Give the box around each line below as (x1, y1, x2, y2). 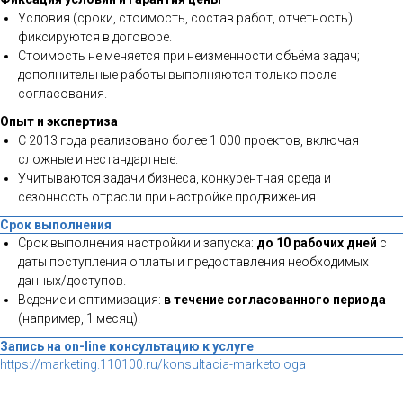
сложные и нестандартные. (18, 151, 178, 166)
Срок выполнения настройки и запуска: (18, 235, 256, 250)
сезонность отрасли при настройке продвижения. (18, 189, 318, 204)
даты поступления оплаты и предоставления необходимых (18, 254, 369, 269)
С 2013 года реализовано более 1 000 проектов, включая (18, 132, 359, 148)
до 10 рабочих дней (256, 235, 377, 250)
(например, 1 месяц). (18, 310, 140, 326)
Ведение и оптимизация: (18, 291, 164, 307)
